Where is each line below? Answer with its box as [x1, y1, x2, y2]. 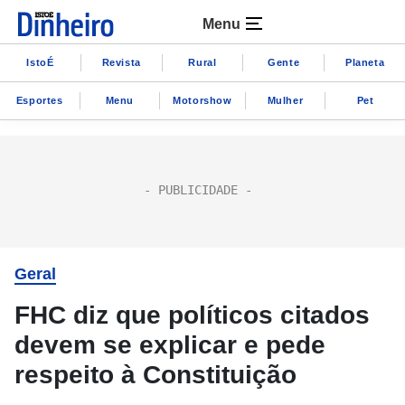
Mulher [267, 94, 304, 106]
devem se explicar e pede [14, 331, 325, 359]
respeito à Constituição [14, 361, 297, 389]
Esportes [15, 94, 63, 106]
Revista [101, 56, 141, 68]
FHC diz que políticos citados [14, 301, 370, 329]
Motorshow [173, 94, 232, 106]
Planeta [344, 56, 385, 68]
